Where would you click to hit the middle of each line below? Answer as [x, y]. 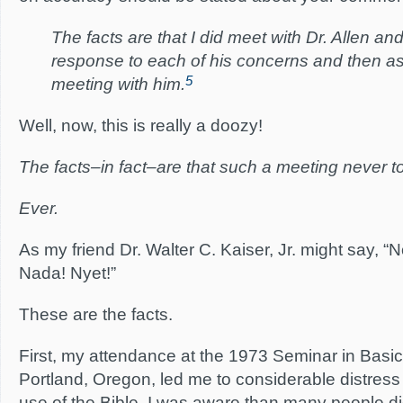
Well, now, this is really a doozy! [141, 125]
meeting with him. [118, 84]
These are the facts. [96, 314]
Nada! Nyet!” [67, 273]
